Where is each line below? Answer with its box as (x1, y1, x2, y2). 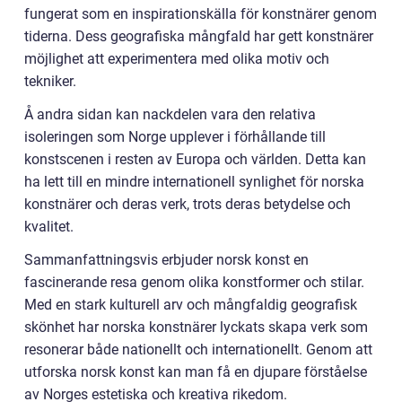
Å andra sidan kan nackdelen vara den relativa (24, 105, 316, 123)
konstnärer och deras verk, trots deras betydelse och (24, 195, 351, 213)
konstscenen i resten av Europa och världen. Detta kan (24, 150, 366, 168)
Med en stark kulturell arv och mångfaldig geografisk (24, 295, 357, 313)
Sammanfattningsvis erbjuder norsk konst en (24, 250, 309, 268)
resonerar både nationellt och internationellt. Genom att (24, 340, 372, 358)
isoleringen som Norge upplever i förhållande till (24, 127, 326, 145)
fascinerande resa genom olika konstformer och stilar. (24, 273, 364, 291)
